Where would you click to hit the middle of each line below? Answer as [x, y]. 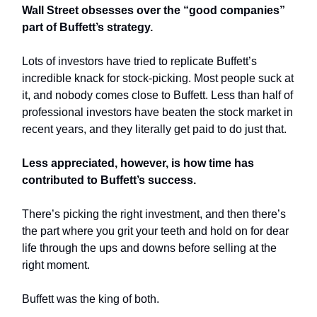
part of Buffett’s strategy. [87, 28]
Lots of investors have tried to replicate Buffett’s [139, 62]
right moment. [56, 265]
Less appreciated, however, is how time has [138, 163]
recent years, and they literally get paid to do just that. [156, 129]
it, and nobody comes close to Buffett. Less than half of [157, 96]
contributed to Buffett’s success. [109, 180]
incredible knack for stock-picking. [106, 79]
